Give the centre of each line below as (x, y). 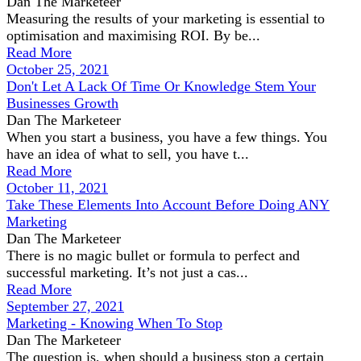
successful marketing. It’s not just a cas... (127, 272)
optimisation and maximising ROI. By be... (133, 35)
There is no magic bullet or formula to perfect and (153, 255)
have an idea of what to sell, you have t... (128, 154)
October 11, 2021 (57, 188)
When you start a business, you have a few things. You (167, 137)
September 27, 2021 (65, 306)
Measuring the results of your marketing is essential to (166, 19)
